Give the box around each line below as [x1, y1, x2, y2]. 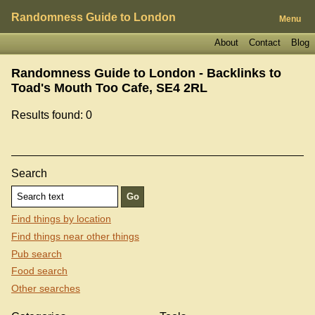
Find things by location [11, 213, 111, 225]
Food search [11, 265, 67, 277]
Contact [248, 37, 281, 48]
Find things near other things [11, 231, 139, 243]
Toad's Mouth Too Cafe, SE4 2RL [11, 80, 207, 95]
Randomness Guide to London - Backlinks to [11, 65, 281, 80]
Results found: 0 [11, 108, 92, 121]
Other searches [11, 282, 80, 294]
